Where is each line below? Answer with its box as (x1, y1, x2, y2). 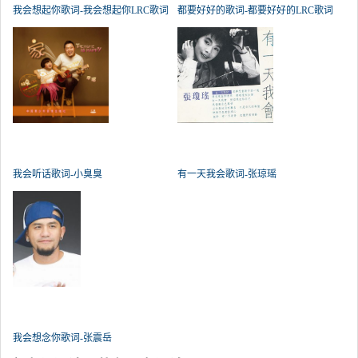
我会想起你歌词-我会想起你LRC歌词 (13, 5, 169, 16)
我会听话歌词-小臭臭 (13, 169, 102, 180)
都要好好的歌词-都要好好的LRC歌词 (177, 5, 333, 16)
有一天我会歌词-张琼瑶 (177, 169, 276, 180)
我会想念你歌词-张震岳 (13, 332, 112, 344)
